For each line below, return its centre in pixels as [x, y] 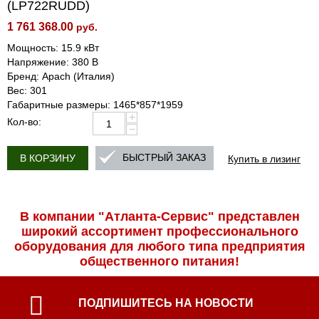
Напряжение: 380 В [53, 62]
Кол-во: [24, 122]
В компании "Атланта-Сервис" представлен [159, 216]
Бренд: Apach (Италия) [61, 76]
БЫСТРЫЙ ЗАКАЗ [164, 158]
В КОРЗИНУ [48, 158]
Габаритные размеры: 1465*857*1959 [95, 105]
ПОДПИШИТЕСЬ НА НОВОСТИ [166, 303]
